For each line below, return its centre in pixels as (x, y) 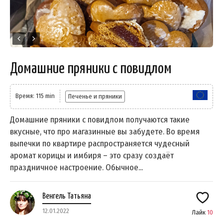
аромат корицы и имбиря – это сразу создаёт (92, 156)
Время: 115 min (35, 96)
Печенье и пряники (95, 97)
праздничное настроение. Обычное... (76, 168)
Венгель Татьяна (67, 197)
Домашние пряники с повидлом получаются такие (100, 120)
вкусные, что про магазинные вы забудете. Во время (105, 132)
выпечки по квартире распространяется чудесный (100, 144)
